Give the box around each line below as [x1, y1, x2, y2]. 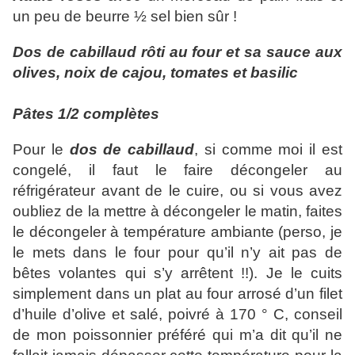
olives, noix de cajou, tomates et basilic [13, 64, 298, 82]
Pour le [13, 141, 70, 158]
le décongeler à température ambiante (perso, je [13, 223, 342, 241]
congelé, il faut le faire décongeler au [13, 162, 342, 179]
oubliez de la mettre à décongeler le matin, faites [13, 203, 342, 220]
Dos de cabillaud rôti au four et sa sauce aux [13, 44, 342, 61]
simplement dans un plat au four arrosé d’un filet [13, 285, 342, 303]
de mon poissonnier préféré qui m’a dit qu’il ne [13, 326, 342, 344]
